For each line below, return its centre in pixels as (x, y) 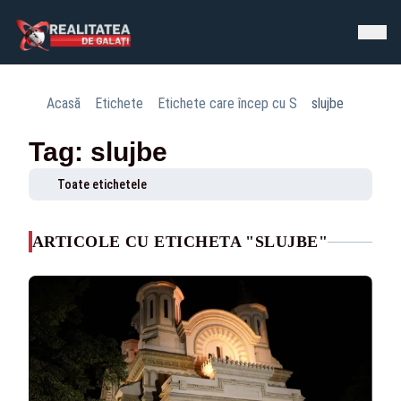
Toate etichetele (102, 184)
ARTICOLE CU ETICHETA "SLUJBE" (180, 242)
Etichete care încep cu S (227, 103)
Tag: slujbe (98, 152)
